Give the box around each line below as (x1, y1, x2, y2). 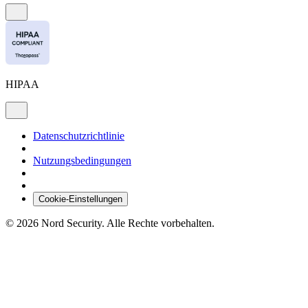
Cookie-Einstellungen (38, 194, 122, 205)
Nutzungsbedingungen (33, 155, 131, 167)
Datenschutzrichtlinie (33, 130, 124, 142)
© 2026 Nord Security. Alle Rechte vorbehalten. (5, 217, 214, 230)
